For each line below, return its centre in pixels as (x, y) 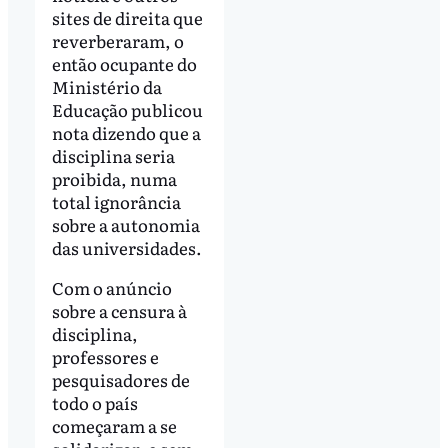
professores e (105, 357)
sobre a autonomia (125, 225)
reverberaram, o (117, 41)
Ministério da (106, 87)
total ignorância (116, 202)
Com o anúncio (111, 288)
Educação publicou (127, 110)
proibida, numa (114, 179)
